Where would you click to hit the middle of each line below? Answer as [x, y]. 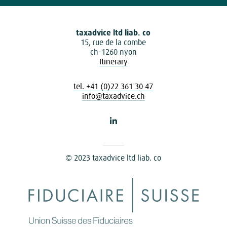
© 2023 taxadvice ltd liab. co [113, 158]
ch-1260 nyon [113, 52]
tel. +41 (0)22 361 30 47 [113, 86]
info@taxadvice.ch [113, 96]
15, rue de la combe [113, 42]
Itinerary [113, 61]
